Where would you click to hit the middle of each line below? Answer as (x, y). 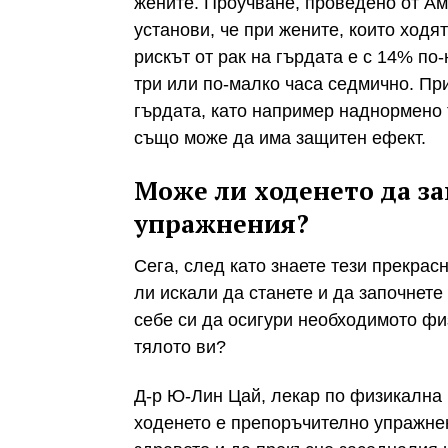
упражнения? (221, 224)
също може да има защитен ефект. (280, 137)
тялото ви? (180, 346)
